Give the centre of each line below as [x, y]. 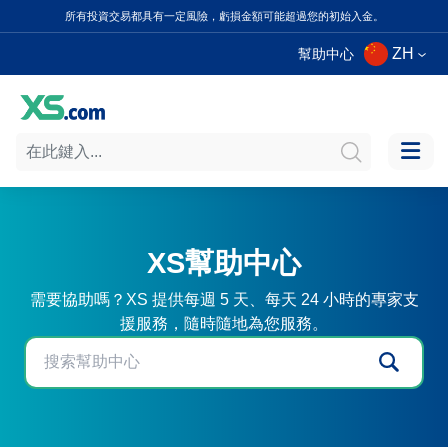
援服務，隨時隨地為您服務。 [224, 323]
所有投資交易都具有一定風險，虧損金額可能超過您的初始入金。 [224, 16]
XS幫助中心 [224, 262]
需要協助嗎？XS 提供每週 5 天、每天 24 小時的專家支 [224, 299]
